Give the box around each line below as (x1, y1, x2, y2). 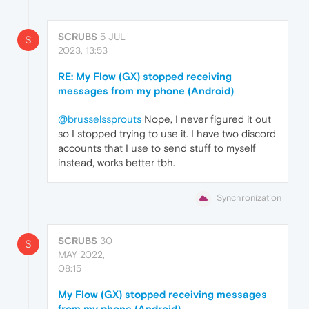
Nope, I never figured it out (141, 113, 271, 126)
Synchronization (217, 192, 281, 203)
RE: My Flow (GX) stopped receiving (58, 70, 232, 83)
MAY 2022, (58, 248, 105, 260)
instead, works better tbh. (58, 157, 175, 169)
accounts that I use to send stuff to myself (58, 142, 256, 154)
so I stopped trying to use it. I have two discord (58, 128, 276, 140)
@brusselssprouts (58, 113, 141, 126)
